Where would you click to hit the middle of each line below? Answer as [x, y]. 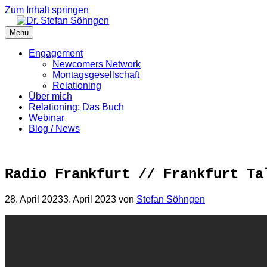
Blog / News [54, 128]
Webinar [46, 118]
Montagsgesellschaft [96, 75]
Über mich [50, 96]
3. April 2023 [90, 199]
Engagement [56, 53]
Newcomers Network [97, 64]
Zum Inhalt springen [47, 10]
